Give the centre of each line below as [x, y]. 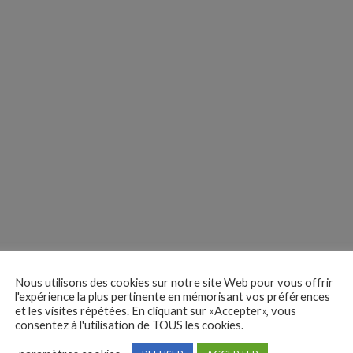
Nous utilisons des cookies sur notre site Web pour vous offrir [174, 282]
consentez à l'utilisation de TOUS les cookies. [129, 325]
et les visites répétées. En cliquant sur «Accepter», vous [156, 310]
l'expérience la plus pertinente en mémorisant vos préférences [173, 296]
